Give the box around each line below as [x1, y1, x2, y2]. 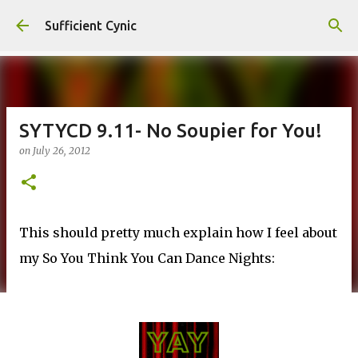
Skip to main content [119, 13, 239, 27]
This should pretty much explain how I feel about [19, 225, 337, 241]
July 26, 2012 [33, 145, 90, 157]
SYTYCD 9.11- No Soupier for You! [19, 120, 322, 141]
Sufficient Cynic [45, 18, 137, 33]
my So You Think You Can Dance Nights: [19, 250, 275, 266]
